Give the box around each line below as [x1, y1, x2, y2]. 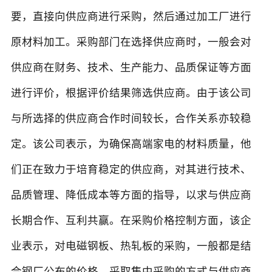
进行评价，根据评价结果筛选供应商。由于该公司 [10, 87, 251, 100]
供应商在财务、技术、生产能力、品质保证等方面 [10, 61, 251, 74]
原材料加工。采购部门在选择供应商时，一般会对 [10, 36, 251, 49]
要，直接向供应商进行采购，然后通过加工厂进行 [10, 10, 251, 23]
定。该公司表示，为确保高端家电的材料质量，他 [10, 138, 251, 151]
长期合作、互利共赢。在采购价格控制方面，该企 [10, 214, 251, 227]
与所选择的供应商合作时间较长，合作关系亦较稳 [10, 112, 251, 125]
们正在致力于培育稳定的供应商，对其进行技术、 [10, 163, 251, 176]
